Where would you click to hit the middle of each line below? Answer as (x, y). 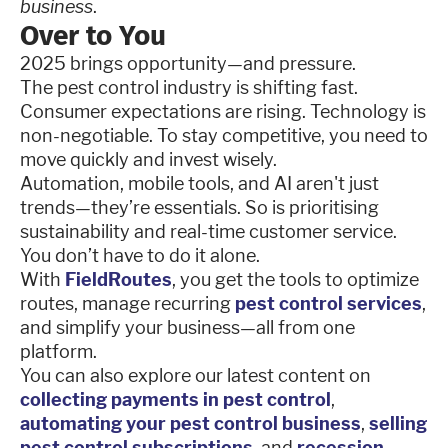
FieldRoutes (116, 279)
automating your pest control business (190, 423)
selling (396, 423)
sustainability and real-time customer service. (208, 231)
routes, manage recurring (125, 303)
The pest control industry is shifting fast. (189, 87)
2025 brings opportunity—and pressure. (188, 63)
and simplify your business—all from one (187, 327)
